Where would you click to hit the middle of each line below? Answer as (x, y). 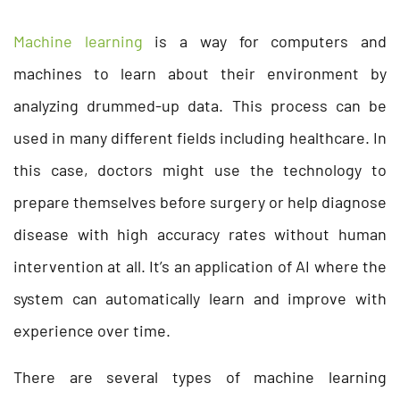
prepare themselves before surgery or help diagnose (200, 201)
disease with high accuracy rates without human (200, 233)
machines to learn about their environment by (200, 73)
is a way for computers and (265, 41)
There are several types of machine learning (200, 376)
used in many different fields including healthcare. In (200, 137)
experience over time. (92, 330)
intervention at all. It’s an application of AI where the (200, 266)
